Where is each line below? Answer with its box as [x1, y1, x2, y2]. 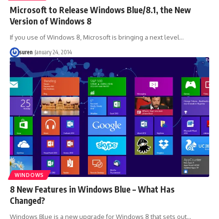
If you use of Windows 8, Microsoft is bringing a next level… [10, 33, 184, 41]
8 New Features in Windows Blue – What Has [10, 183, 175, 195]
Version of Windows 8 [10, 15, 91, 26]
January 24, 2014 [34, 48, 72, 56]
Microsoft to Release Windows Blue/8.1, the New [10, 4, 191, 15]
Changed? [10, 195, 45, 206]
